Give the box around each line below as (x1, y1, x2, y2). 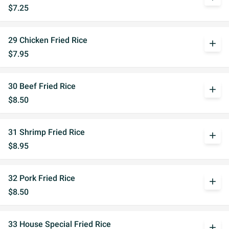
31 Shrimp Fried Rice (8, 127, 85, 137)
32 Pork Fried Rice (8, 173, 75, 183)
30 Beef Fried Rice (8, 81, 76, 91)
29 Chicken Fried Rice (8, 35, 87, 45)
